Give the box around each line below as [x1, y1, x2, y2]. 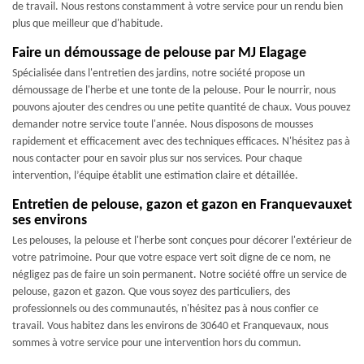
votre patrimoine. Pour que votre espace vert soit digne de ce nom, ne [12, 252, 331, 264]
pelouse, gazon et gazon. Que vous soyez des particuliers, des [12, 286, 290, 298]
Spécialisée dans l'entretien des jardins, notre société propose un [12, 67, 305, 80]
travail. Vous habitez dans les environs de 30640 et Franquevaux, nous [12, 320, 328, 332]
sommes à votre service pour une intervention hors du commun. [12, 337, 301, 349]
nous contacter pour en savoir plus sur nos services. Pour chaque [12, 153, 302, 165]
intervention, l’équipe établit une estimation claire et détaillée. [12, 170, 298, 182]
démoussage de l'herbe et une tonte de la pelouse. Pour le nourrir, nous [12, 84, 336, 97]
